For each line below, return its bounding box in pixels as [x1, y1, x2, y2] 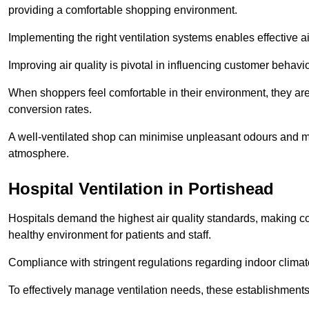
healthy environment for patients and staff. [8, 229, 211, 241]
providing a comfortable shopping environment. [8, 4, 240, 17]
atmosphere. [8, 148, 69, 160]
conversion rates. [8, 103, 94, 116]
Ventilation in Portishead [74, 179, 274, 199]
